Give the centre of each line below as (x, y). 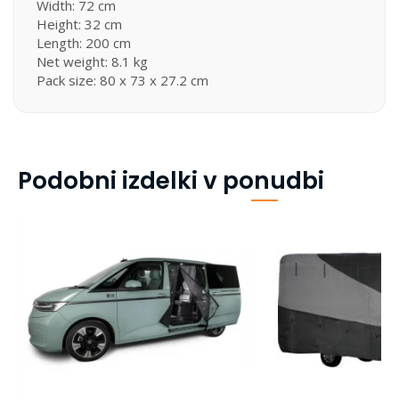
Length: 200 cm (84, 42)
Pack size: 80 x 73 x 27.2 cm (122, 80)
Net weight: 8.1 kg (92, 61)
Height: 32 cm (79, 24)
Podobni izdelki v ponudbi (171, 180)
